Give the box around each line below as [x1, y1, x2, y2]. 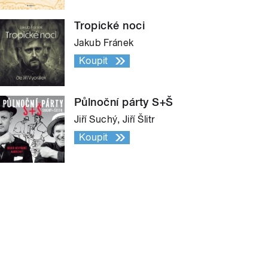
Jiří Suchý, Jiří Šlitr [74, 114, 155, 126]
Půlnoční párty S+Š [74, 96, 173, 109]
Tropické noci [74, 19, 145, 32]
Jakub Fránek [74, 37, 134, 49]
